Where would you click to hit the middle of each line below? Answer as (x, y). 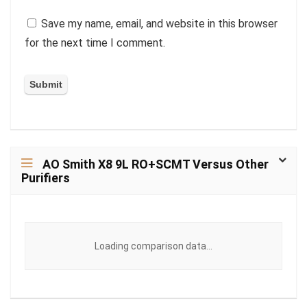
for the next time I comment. (95, 43)
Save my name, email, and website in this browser (159, 24)
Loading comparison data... (153, 246)
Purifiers (46, 177)
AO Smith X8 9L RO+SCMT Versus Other (156, 164)
